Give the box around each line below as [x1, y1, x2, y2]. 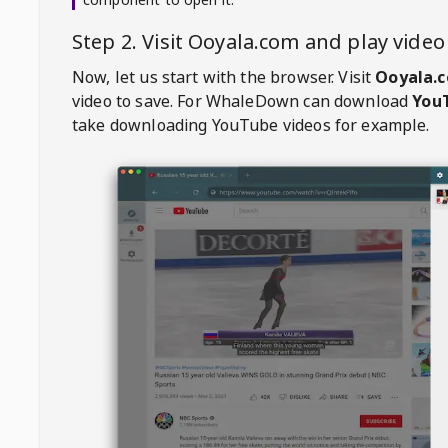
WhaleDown [205, 90, 300, 112]
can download [299, 90, 413, 112]
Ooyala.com [188, 28, 300, 55]
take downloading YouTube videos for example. [72, 114, 430, 136]
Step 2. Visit [72, 28, 189, 55]
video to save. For [72, 90, 202, 112]
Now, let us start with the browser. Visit [72, 66, 372, 88]
